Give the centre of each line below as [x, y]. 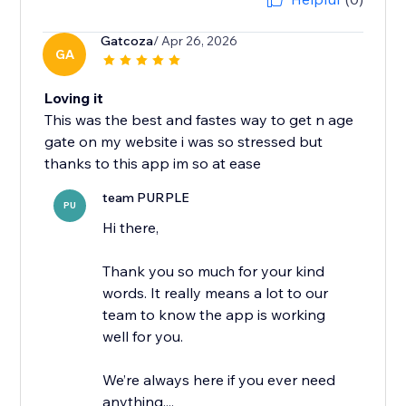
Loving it [74, 98]
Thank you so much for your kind [214, 271]
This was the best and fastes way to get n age [199, 120]
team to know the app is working [214, 315]
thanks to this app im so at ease [153, 164]
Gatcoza [127, 41]
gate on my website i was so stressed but [184, 142]
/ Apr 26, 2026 [196, 41]
